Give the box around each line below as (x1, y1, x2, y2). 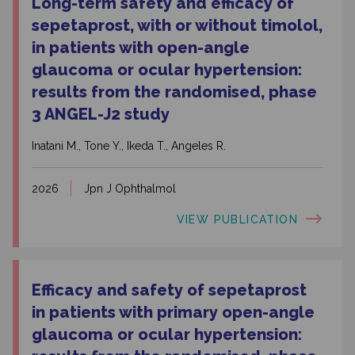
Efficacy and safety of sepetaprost (32, 281, 307, 300)
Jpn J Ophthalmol (84, 182, 176, 196)
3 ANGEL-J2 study (32, 105, 170, 124)
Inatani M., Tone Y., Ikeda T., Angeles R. (32, 139, 226, 153)
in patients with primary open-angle (32, 303, 315, 323)
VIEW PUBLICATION (176, 212, 298, 226)
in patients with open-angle (32, 38, 250, 58)
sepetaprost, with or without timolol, (32, 16, 323, 36)
